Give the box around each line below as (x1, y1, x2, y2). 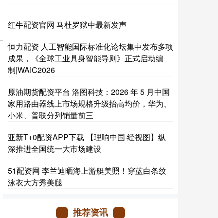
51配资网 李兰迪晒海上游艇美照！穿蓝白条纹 (8, 165, 166, 177)
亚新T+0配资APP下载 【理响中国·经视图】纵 (8, 131, 166, 143)
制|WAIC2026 (8, 64, 55, 76)
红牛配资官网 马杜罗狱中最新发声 (8, 19, 127, 31)
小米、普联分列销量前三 (8, 109, 93, 121)
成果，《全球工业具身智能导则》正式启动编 (8, 53, 163, 64)
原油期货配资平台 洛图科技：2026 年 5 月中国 (8, 86, 170, 98)
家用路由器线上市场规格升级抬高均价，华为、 (8, 98, 171, 109)
